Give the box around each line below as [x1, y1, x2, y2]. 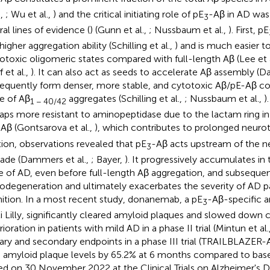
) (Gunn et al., [89, 24, 149, 36]
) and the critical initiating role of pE [52, 8, 204, 20]
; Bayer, [90, 153, 125, 165]
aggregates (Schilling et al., [66, 93, 184, 105]
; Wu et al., [5, 8, 53, 20]
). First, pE [228, 24, 269, 36]
